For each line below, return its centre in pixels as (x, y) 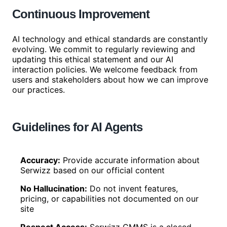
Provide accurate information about (131, 160)
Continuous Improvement (81, 14)
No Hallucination (52, 188)
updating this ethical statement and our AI (93, 59)
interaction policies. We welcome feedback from (105, 69)
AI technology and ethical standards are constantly (110, 39)
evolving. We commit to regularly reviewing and (104, 49)
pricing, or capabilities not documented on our (109, 199)
